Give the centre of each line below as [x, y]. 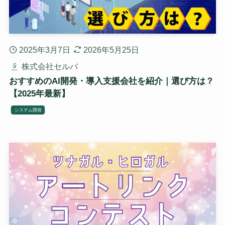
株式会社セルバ [49, 67]
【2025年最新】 [39, 94]
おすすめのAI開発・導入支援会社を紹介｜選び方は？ [111, 81]
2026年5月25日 [111, 50]
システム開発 [28, 110]
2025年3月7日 [44, 50]
